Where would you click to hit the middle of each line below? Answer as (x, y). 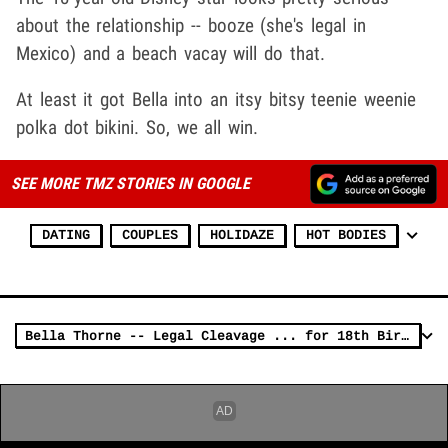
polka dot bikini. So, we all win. (137, 128)
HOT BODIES (346, 236)
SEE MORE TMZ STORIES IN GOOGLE (130, 184)
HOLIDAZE (242, 236)
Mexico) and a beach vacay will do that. (170, 54)
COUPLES (150, 236)
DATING (66, 236)
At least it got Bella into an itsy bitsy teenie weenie (216, 100)
